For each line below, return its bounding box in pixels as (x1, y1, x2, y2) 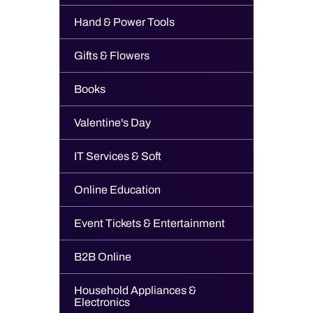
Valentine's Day (74, 117, 151, 129)
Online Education (74, 184, 161, 196)
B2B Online (74, 251, 131, 263)
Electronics (74, 296, 130, 308)
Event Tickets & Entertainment (74, 217, 225, 229)
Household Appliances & (74, 284, 196, 296)
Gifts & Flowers (74, 50, 150, 61)
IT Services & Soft (74, 150, 161, 162)
